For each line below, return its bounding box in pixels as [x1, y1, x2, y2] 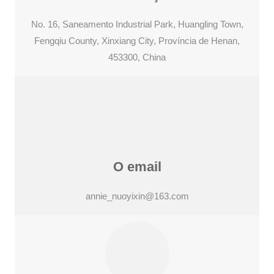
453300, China [108, 52, 166, 63]
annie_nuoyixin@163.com [85, 191, 189, 202]
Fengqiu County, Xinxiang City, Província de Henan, [34, 35, 240, 46]
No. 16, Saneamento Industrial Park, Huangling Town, [31, 19, 243, 30]
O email [113, 159, 161, 175]
